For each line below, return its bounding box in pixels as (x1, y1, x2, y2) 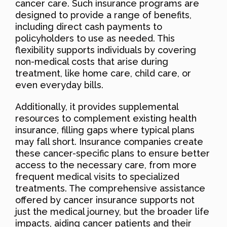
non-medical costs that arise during (15, 56, 168, 67)
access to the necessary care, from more (15, 159, 197, 170)
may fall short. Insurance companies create (15, 136, 203, 147)
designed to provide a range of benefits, (15, 9, 192, 20)
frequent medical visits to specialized (15, 171, 179, 182)
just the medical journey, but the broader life (15, 206, 209, 217)
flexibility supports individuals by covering (15, 44, 196, 55)
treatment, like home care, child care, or (15, 67, 191, 79)
